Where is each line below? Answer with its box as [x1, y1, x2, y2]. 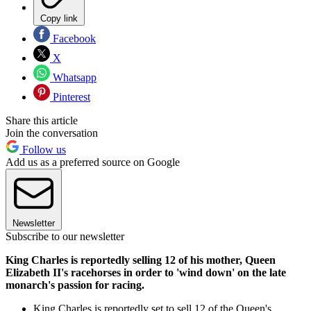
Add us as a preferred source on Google [6, 156, 180, 169]
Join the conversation [6, 127, 98, 140]
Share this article [6, 115, 78, 127]
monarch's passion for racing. [6, 279, 147, 292]
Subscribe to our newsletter [6, 230, 124, 243]
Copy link [40, 13, 78, 24]
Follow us [19, 144, 66, 156]
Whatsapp [50, 72, 96, 84]
